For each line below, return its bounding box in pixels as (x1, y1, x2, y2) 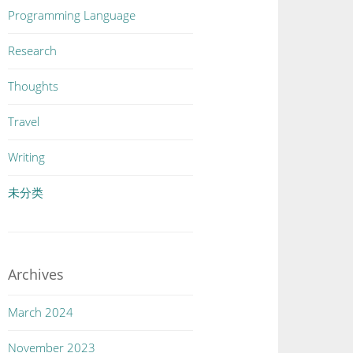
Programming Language (8, 7, 136, 23)
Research (8, 43, 58, 58)
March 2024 (8, 304, 74, 320)
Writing (8, 149, 46, 165)
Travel (8, 113, 40, 129)
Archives (8, 265, 65, 284)
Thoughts (8, 78, 59, 94)
